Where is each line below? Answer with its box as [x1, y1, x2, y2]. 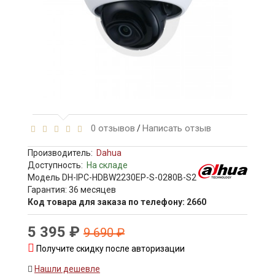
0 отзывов [86, 123, 135, 134]
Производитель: [28, 148, 93, 158]
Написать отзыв [142, 123, 211, 134]
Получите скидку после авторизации [34, 244, 185, 254]
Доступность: [28, 160, 87, 171]
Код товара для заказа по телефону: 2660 [28, 197, 206, 207]
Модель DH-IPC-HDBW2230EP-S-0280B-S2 [28, 172, 196, 183]
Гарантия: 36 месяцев [28, 185, 116, 195]
